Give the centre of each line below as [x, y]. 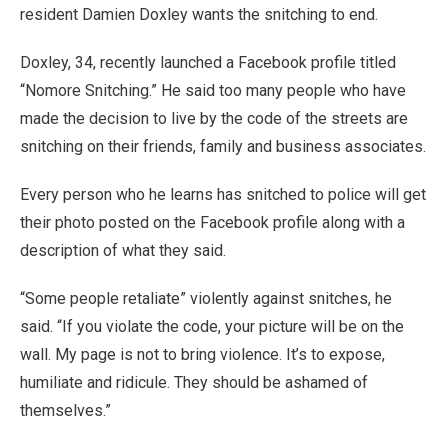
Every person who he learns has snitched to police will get [223, 194]
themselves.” [65, 410]
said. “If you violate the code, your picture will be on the [212, 326]
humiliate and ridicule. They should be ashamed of [194, 382]
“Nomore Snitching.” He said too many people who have [213, 90]
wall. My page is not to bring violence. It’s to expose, [202, 354]
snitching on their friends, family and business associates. [223, 146]
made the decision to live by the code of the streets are [214, 118]
